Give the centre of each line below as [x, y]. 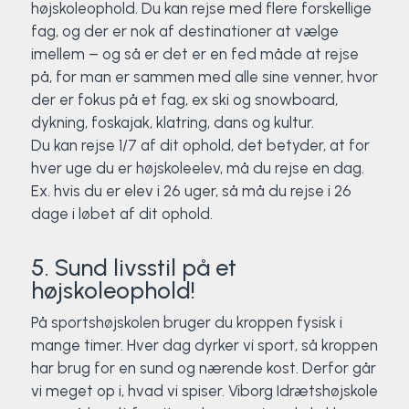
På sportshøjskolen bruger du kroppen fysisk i [186, 323]
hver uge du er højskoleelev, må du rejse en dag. [197, 168]
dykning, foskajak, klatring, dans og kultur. [172, 123]
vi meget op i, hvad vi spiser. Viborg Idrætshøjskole [204, 391]
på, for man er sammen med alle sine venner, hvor [204, 77]
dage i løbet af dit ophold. [121, 214]
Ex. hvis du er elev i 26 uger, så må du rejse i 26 [191, 191]
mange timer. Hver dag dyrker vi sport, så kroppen [204, 346]
